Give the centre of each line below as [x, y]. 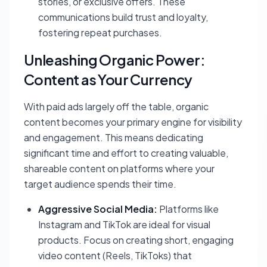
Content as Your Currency [108, 79]
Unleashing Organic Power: [114, 60]
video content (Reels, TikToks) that [115, 255]
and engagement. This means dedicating [114, 137]
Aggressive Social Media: [98, 209]
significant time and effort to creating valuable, [126, 153]
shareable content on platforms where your [119, 168]
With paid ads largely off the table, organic [116, 106]
